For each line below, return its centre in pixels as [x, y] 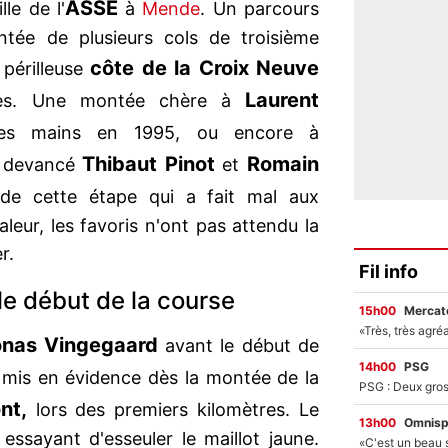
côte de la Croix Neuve [205, 68]
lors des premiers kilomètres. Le [173, 410]
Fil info [388, 271]
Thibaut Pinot [148, 164]
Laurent [282, 100]
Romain [283, 164]
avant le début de [238, 346]
